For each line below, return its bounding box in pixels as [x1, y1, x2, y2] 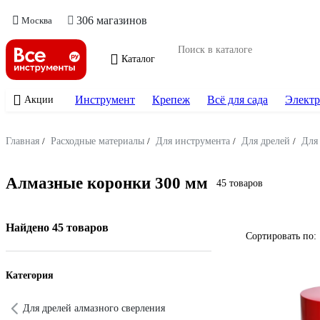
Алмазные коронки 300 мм [6, 174, 208, 193]
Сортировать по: [246, 230, 316, 241]
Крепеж [152, 94, 190, 106]
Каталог [121, 54, 155, 64]
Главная [6, 136, 39, 146]
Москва [21, 15, 52, 26]
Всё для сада [207, 94, 268, 106]
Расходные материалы [51, 136, 144, 146]
